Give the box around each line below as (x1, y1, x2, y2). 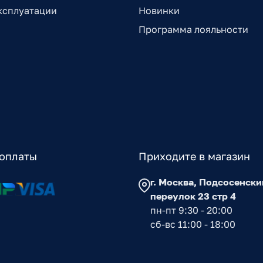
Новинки (139, 5, 180, 17)
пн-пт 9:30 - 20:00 (150, 204, 232, 217)
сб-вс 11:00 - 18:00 (150, 218, 235, 231)
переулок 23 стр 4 (150, 190, 236, 203)
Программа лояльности (139, 23, 248, 36)
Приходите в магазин (139, 150, 250, 163)
